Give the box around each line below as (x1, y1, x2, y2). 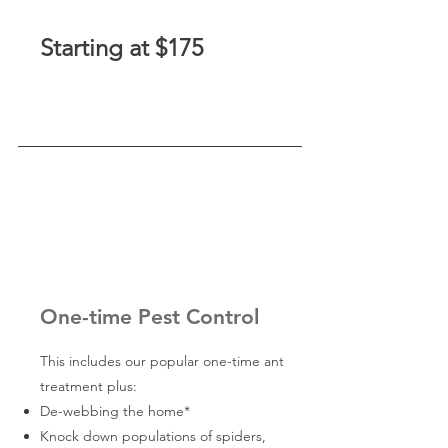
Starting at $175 (40, 33, 203, 62)
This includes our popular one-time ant (40, 352, 284, 370)
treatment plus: (40, 377, 137, 395)
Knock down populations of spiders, (40, 427, 266, 445)
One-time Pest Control (40, 304, 259, 329)
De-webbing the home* (40, 402, 190, 420)
